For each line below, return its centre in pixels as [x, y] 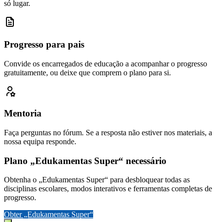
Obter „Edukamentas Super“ [49, 215]
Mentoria [23, 113]
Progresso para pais [44, 44]
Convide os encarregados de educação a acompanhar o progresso [106, 63]
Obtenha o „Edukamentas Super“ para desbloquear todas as [97, 180]
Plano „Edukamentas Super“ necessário [85, 161]
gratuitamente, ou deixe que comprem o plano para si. [87, 72]
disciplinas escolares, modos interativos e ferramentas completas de [108, 189]
